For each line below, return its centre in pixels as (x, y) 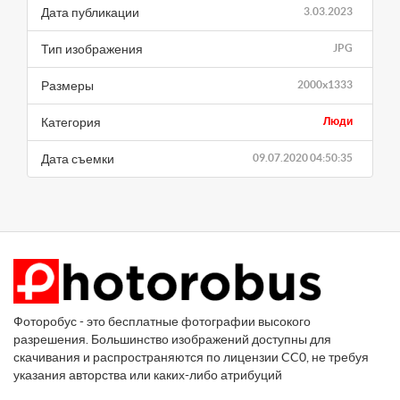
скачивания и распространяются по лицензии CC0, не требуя (191, 358)
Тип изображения (92, 50)
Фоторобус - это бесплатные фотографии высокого (162, 322)
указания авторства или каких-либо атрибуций (148, 375)
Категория (71, 123)
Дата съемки (78, 159)
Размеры (67, 86)
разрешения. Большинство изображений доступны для (172, 340)
